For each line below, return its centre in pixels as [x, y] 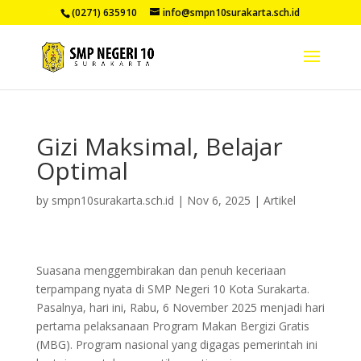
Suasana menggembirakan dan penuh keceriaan [161, 270]
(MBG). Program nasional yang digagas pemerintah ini [176, 344]
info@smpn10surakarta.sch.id [232, 12]
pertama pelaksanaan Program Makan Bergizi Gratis [172, 326]
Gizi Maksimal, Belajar [159, 146]
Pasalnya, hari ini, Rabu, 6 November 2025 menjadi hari [180, 307]
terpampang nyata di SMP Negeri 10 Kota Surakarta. [172, 289]
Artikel [279, 200]
